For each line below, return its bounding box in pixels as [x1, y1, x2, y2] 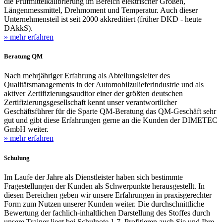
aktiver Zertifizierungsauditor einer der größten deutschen [4, 89, 183, 98]
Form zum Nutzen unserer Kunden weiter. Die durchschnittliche [4, 199, 204, 208]
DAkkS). [4, 24, 33, 33]
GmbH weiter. [4, 125, 49, 134]
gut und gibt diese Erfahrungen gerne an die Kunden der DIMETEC [4, 116, 218, 125]
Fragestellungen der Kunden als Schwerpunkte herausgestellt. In [4, 181, 205, 190]
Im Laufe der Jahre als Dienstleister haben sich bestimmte [4, 172, 183, 181]
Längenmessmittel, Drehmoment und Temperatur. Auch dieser [4, 6, 198, 15]
